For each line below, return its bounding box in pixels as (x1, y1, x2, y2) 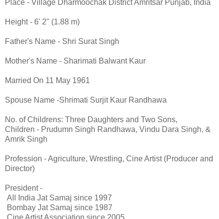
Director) (5, 164, 35, 173)
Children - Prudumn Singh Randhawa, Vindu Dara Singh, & (5, 125, 211, 133)
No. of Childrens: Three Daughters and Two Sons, (5, 115, 177, 124)
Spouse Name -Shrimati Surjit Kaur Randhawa (5, 95, 167, 104)
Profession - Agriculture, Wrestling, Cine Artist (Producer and (5, 154, 213, 163)
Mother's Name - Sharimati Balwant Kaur (5, 56, 146, 65)
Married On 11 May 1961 (5, 76, 90, 85)
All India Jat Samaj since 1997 (5, 193, 112, 202)
